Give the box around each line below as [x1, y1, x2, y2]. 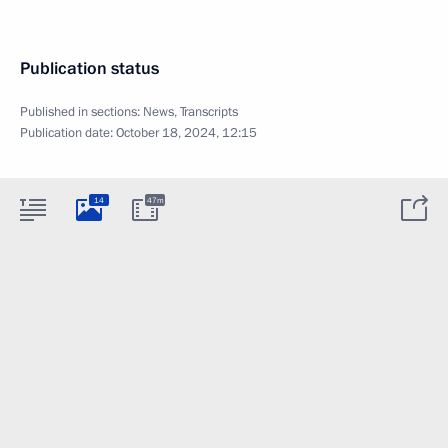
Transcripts [180, 103, 238, 121]
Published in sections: [20, 103, 143, 121]
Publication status [20, 57, 159, 80]
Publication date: [20, 124, 116, 142]
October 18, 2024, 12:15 [116, 124, 257, 142]
